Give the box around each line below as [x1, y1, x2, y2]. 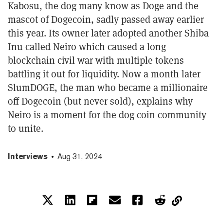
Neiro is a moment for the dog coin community [8, 108, 206, 121]
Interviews [8, 151, 48, 161]
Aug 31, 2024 [57, 151, 102, 161]
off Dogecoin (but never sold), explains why [8, 94, 193, 108]
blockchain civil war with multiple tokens [8, 54, 184, 67]
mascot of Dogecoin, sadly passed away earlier [8, 13, 204, 26]
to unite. [8, 122, 43, 135]
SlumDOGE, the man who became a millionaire [8, 81, 208, 94]
